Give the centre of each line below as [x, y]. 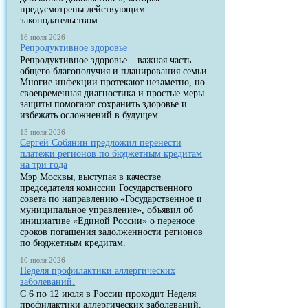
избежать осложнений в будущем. [91, 115]
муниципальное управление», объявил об [107, 210]
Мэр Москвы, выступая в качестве [91, 177]
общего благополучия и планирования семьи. [115, 71]
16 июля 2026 [43, 37]
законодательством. [60, 20]
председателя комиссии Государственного [107, 188]
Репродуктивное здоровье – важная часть [106, 60]
